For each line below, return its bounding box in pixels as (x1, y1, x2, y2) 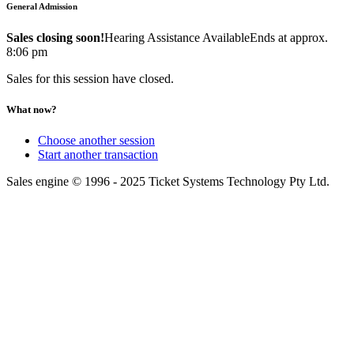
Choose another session (38, 134, 155, 147)
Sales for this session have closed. (6, 71, 174, 85)
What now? (6, 103, 57, 115)
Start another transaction (38, 148, 158, 161)
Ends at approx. (250, 30, 328, 44)
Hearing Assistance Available (104, 30, 250, 44)
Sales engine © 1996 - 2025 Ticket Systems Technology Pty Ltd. (6, 175, 330, 188)
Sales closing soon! (6, 30, 104, 44)
